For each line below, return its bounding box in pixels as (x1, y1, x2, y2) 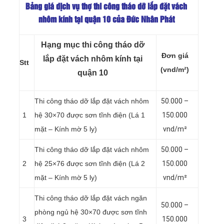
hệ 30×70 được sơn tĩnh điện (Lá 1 (34, 110, 145, 119)
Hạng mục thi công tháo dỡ (41, 40, 144, 49)
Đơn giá (161, 51, 188, 59)
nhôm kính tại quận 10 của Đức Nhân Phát (38, 16, 174, 24)
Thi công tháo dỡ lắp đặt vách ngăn (34, 193, 147, 202)
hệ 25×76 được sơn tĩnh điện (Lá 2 (34, 159, 145, 167)
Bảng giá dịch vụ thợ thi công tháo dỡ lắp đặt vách (25, 3, 187, 11)
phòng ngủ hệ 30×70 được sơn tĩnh (34, 207, 147, 216)
